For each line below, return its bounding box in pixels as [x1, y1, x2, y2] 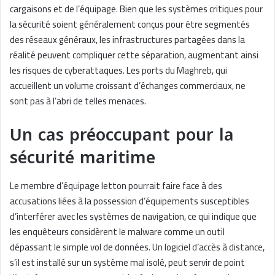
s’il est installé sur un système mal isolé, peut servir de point [10, 253, 245, 271]
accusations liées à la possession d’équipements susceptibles [10, 192, 249, 210]
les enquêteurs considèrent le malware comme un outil [10, 222, 225, 241]
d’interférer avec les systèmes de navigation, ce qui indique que [10, 207, 257, 225]
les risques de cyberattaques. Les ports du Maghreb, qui [10, 61, 227, 80]
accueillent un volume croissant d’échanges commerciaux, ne [10, 77, 246, 95]
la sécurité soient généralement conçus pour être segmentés [10, 15, 250, 34]
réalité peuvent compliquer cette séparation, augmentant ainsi [10, 46, 258, 64]
